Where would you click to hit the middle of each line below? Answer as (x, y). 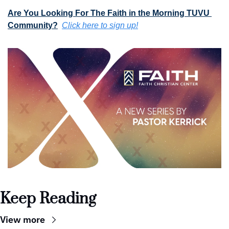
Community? (33, 25)
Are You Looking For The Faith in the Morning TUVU (109, 13)
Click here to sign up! (100, 25)
